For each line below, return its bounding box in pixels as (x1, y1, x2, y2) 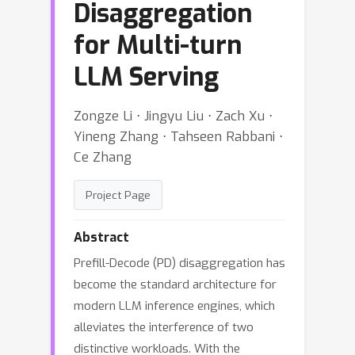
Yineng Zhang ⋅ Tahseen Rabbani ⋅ (74, 128, 283, 145)
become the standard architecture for (74, 277, 277, 292)
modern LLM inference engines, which (74, 298, 275, 314)
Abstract (74, 229, 129, 246)
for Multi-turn (74, 29, 242, 62)
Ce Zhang (74, 148, 132, 166)
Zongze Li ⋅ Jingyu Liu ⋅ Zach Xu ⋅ (74, 107, 273, 124)
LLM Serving (74, 60, 219, 94)
